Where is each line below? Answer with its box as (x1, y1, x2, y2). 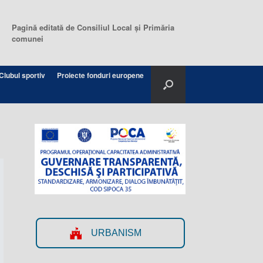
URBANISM (91, 227, 142, 238)
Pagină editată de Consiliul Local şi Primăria (11, 22, 174, 33)
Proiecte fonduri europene (56, 70, 144, 80)
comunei (11, 33, 43, 44)
